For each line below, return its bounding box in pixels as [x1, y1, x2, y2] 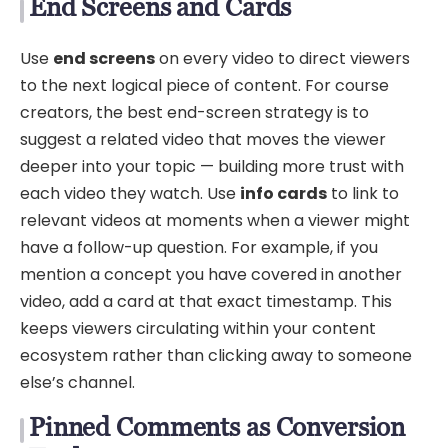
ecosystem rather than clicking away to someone [20, 343, 412, 367]
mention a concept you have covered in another [20, 262, 402, 286]
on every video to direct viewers [155, 46, 410, 70]
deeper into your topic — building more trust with [20, 154, 404, 178]
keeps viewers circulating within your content [20, 316, 376, 340]
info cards [240, 181, 327, 205]
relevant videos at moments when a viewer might [20, 208, 410, 232]
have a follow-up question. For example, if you [20, 235, 378, 259]
